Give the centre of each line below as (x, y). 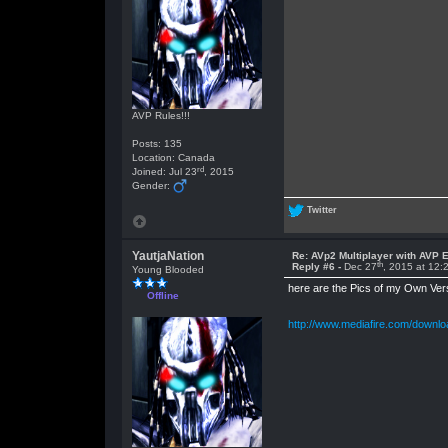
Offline (162, 295)
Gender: (152, 185)
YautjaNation (167, 256)
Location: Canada (173, 157)
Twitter (321, 209)
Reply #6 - (317, 266)
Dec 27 (360, 266)
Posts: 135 (156, 143)
